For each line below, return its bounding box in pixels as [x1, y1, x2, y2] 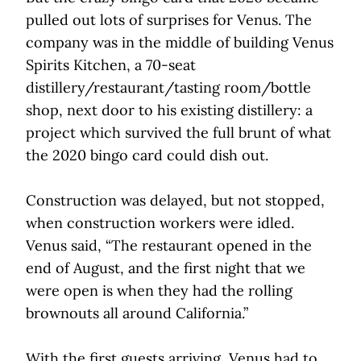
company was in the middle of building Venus [26, 33, 334, 52]
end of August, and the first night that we [26, 259, 305, 277]
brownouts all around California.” [26, 304, 248, 322]
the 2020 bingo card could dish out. [26, 146, 272, 164]
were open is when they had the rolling [26, 281, 293, 300]
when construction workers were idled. [26, 214, 294, 232]
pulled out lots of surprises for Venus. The [26, 10, 312, 29]
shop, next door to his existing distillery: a [26, 101, 313, 119]
